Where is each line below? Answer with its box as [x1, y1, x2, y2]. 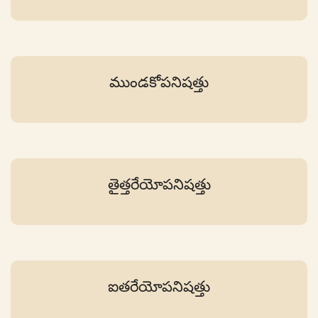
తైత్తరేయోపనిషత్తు [107, 174, 211, 195]
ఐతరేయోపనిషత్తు [108, 276, 210, 297]
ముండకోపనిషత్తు [109, 72, 209, 93]
